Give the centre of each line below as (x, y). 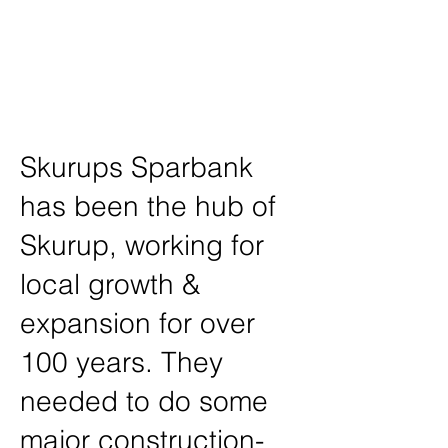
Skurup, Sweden (79, 94)
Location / (55, 68)
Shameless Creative (91, 32)
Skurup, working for (142, 245)
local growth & (110, 284)
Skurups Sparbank (136, 167)
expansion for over (137, 323)
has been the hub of (148, 206)
